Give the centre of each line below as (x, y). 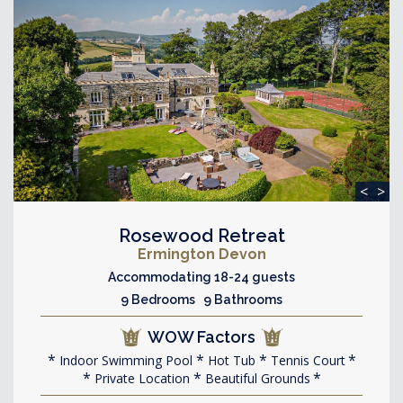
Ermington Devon (201, 254)
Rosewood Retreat (201, 235)
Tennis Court (306, 360)
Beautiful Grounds (255, 378)
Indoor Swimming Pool (124, 360)
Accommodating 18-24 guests (201, 277)
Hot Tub (229, 360)
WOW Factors (201, 336)
